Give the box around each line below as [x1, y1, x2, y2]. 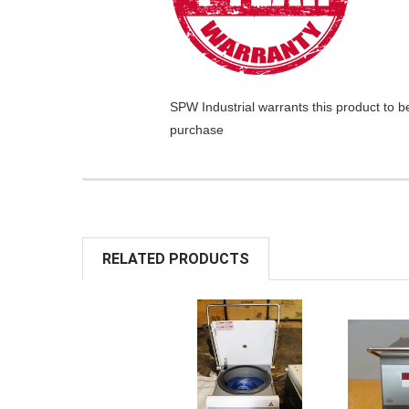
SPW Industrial [170, 100, 255, 115]
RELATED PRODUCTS [102, 249, 249, 267]
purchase [170, 122, 224, 138]
